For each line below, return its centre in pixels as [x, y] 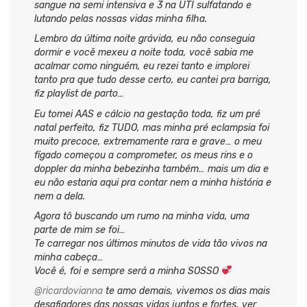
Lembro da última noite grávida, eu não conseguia [145, 39]
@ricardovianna [69, 291]
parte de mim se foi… [80, 230]
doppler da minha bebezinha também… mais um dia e [151, 169]
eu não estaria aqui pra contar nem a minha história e [153, 182]
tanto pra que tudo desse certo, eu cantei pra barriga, [153, 80]
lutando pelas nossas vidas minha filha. [121, 19]
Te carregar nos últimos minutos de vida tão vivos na [151, 243]
